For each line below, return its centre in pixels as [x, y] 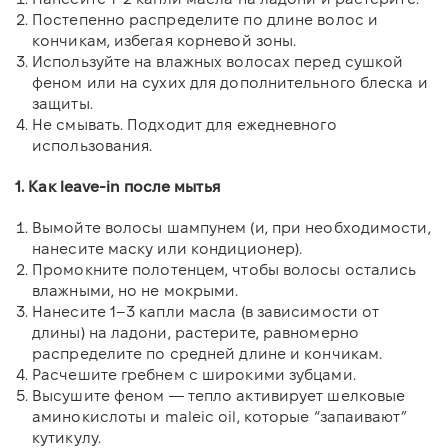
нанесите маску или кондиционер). [167, 248]
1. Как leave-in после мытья [117, 186]
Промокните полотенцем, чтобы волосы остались [224, 269]
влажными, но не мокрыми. [135, 290]
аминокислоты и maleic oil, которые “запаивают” [219, 416]
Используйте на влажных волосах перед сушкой [218, 61]
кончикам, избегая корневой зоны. [164, 40]
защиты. [62, 103]
